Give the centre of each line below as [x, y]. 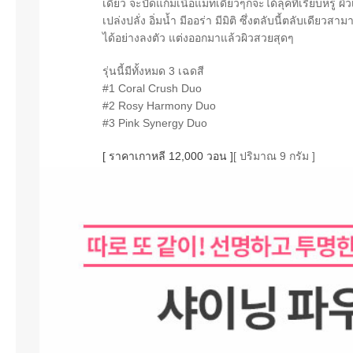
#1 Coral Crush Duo [152, 88]
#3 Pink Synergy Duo [155, 123]
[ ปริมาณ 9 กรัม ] [274, 156]
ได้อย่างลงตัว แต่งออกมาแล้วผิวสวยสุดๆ [198, 37]
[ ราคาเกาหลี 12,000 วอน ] [168, 156]
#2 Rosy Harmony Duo [159, 105]
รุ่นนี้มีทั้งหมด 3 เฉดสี [153, 71]
